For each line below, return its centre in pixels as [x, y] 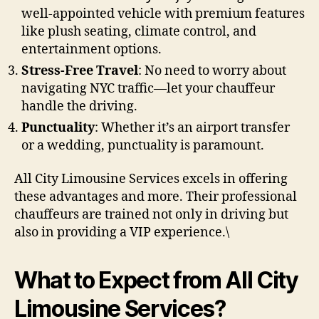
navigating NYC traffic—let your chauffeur [148, 88]
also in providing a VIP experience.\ [122, 232]
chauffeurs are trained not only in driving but [151, 215]
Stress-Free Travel [80, 70]
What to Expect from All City [156, 280]
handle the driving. [79, 106]
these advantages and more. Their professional [156, 197]
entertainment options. [91, 49]
